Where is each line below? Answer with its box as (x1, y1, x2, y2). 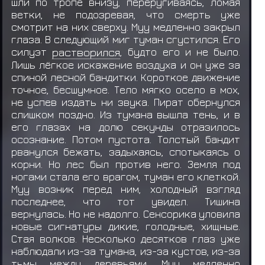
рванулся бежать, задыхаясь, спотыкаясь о (11, 145, 241, 158)
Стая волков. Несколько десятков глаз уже (11, 232, 241, 245)
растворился (51, 45, 120, 59)
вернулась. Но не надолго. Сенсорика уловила (11, 207, 241, 220)
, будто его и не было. (119, 45, 241, 58)
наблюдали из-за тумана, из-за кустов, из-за (11, 244, 241, 257)
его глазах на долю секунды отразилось (11, 120, 241, 133)
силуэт (11, 45, 52, 58)
